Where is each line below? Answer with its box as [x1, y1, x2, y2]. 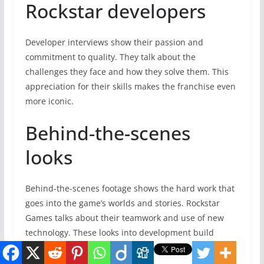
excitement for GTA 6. [25, 241, 110, 253]
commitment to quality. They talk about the [25, 51, 196, 62]
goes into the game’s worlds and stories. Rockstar [25, 197, 220, 209]
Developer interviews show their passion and [25, 36, 203, 48]
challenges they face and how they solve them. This [25, 65, 229, 77]
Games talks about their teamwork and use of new [25, 212, 224, 223]
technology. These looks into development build [25, 226, 214, 238]
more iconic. [25, 95, 74, 107]
